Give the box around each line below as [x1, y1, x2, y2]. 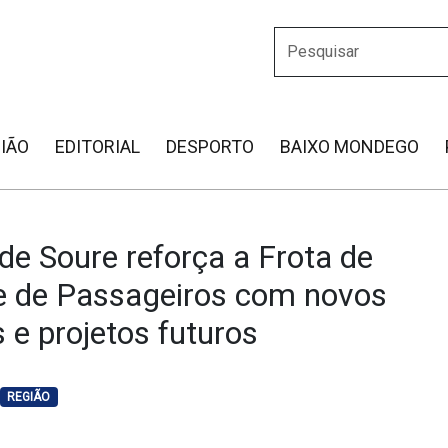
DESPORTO [166, 136, 254, 157]
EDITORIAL [55, 136, 140, 157]
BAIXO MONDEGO [280, 136, 419, 157]
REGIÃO [7, 390, 51, 404]
